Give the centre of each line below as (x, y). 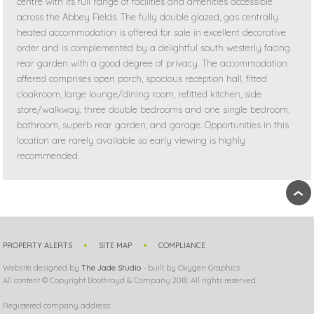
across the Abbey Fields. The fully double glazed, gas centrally (148, 16)
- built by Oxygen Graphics (191, 267)
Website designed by (42, 267)
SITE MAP (116, 245)
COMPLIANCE (182, 245)
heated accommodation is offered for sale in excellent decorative (152, 32)
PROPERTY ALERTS (38, 245)
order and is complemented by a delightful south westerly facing (154, 47)
